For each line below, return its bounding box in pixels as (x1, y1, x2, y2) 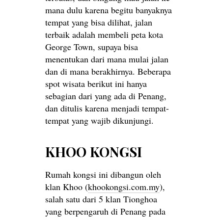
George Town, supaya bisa (45, 41, 138, 53)
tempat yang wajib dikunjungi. (45, 114, 154, 127)
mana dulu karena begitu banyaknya (45, 4, 172, 16)
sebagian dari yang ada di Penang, (45, 90, 166, 102)
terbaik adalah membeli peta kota (45, 28, 163, 41)
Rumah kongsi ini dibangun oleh (45, 168, 161, 181)
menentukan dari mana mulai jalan (45, 53, 168, 65)
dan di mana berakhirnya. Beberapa (45, 65, 171, 78)
